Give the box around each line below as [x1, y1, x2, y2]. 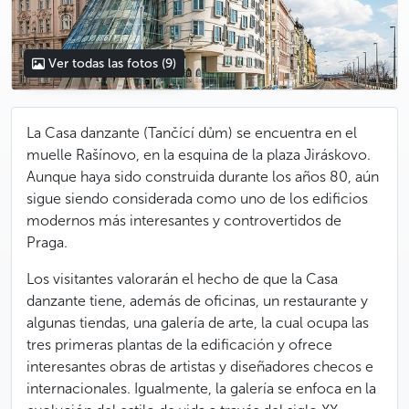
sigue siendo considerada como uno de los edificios [26, 190, 368, 207]
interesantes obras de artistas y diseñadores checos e [26, 358, 373, 375]
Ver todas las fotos [48, 56, 159, 71]
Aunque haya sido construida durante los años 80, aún [26, 168, 379, 185]
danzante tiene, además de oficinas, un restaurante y [26, 292, 368, 309]
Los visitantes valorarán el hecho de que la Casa [26, 270, 338, 288]
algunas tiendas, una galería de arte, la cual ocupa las [26, 314, 369, 331]
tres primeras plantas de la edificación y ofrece [26, 336, 332, 353]
